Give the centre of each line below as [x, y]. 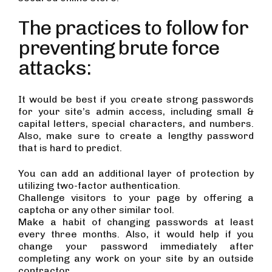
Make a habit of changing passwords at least [136, 222]
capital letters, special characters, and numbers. [136, 123]
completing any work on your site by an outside [136, 258]
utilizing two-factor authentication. [99, 185]
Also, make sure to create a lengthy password [136, 135]
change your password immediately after [136, 246]
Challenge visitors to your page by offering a [136, 197]
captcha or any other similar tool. [96, 209]
